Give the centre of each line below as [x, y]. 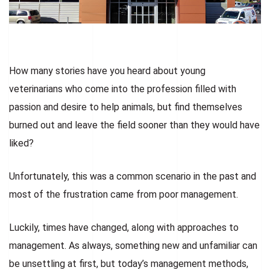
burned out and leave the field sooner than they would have [134, 125]
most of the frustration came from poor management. [124, 194]
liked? [21, 143]
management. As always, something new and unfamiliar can [133, 245]
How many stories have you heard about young [107, 71]
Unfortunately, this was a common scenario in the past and [133, 176]
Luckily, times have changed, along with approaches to [124, 227]
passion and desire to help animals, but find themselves [126, 107]
